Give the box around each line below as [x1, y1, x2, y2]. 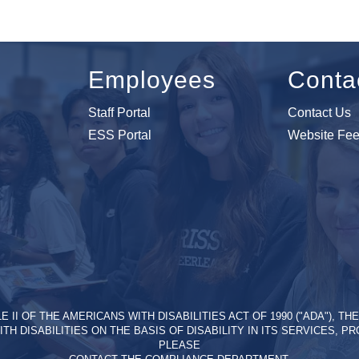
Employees [87, 67, 216, 94]
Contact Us [288, 106, 352, 120]
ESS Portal [87, 128, 151, 143]
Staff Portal [87, 106, 151, 120]
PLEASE [159, 339, 200, 352]
